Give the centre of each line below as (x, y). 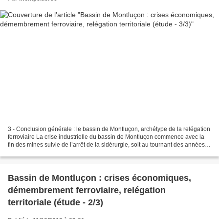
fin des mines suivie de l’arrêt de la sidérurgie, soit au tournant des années (106, 145)
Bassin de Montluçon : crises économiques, (99, 178)
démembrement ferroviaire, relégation (87, 190)
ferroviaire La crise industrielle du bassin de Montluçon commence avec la (106, 137)
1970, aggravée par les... (41, 153)
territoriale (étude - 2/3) (55, 203)
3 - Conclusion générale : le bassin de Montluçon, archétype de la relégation (109, 129)
